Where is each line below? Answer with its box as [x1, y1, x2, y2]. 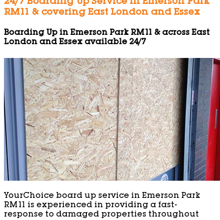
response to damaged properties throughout [4, 211, 199, 219]
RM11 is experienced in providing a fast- [4, 201, 177, 210]
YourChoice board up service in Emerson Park [4, 192, 200, 200]
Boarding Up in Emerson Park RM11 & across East [4, 29, 210, 37]
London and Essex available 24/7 [4, 38, 146, 47]
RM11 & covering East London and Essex [4, 8, 200, 18]
